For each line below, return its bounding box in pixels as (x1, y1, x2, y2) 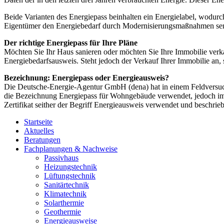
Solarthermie (44, 198, 84, 207)
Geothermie (44, 207, 81, 216)
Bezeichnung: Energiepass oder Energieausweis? (4, 73, 169, 82)
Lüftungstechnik (44, 171, 95, 180)
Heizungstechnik (44, 162, 97, 171)
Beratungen (24, 135, 60, 144)
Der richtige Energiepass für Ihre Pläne (4, 38, 137, 47)
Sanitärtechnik (44, 180, 89, 189)
